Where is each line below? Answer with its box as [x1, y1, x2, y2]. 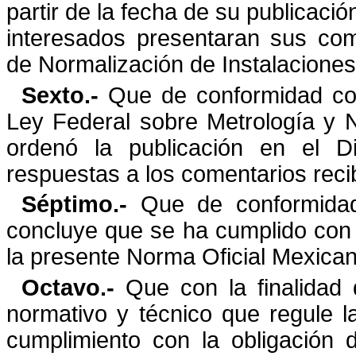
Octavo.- [21, 274, 115, 300]
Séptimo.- [21, 192, 128, 218]
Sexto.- [21, 82, 109, 108]
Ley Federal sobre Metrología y [6, 108, 336, 134]
